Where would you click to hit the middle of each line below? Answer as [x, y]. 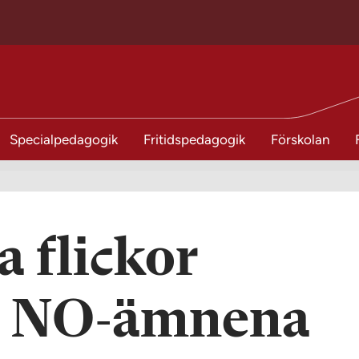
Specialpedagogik [64, 139]
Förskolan [300, 139]
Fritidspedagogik [194, 139]
